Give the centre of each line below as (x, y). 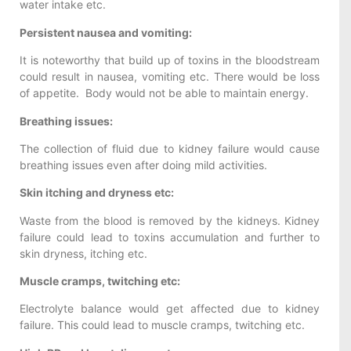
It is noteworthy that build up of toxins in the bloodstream (170, 60)
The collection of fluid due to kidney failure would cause (170, 148)
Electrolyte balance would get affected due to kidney (170, 309)
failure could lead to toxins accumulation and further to (170, 237)
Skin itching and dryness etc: (97, 193)
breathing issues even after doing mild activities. (143, 165)
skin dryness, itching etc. (83, 253)
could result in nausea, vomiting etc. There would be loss (170, 77)
